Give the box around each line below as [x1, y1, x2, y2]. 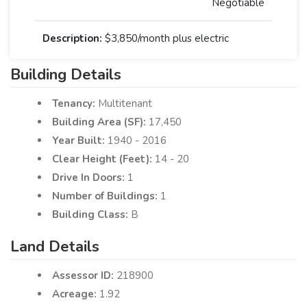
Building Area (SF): [52, 114, 149, 129]
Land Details [10, 236, 99, 257]
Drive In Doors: [52, 170, 127, 184]
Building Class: [52, 207, 131, 221]
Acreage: [52, 286, 99, 301]
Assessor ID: [52, 268, 116, 282]
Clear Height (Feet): [52, 151, 155, 166]
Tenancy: [52, 96, 98, 110]
